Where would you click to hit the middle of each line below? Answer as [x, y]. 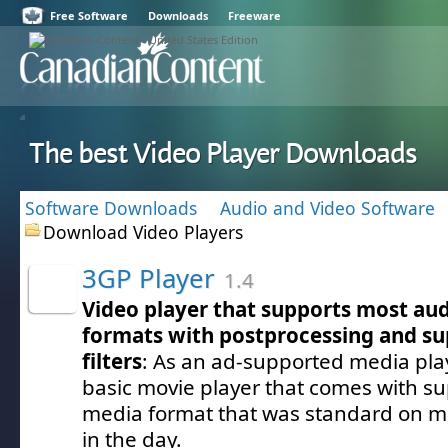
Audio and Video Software [327, 208]
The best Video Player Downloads [223, 153]
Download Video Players [143, 232]
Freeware [254, 15]
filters [112, 361]
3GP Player [148, 278]
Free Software [89, 15]
